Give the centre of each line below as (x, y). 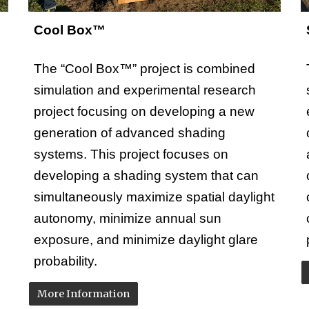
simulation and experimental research (145, 90)
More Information (84, 294)
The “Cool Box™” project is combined (145, 69)
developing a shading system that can (147, 176)
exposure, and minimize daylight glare (146, 240)
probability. (68, 261)
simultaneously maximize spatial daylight (154, 197)
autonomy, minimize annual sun (128, 219)
